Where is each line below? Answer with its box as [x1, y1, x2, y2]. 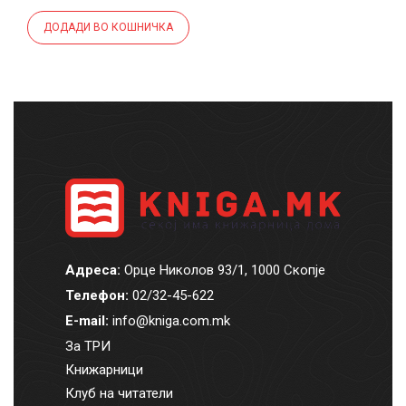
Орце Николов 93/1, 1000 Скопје [120, 262, 325, 279]
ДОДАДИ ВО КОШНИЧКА [43, 21, 173, 34]
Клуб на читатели [64, 385, 173, 402]
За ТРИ [64, 338, 111, 355]
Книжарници [64, 362, 143, 379]
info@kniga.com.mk [111, 313, 230, 330]
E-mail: [64, 313, 109, 330]
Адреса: [64, 262, 121, 279]
